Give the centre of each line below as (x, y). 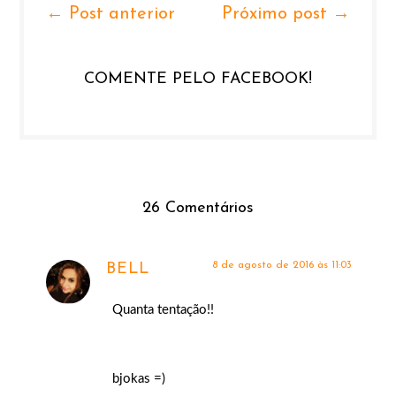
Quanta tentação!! (164, 310)
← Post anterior (111, 15)
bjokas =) (139, 379)
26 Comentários (198, 208)
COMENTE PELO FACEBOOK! (198, 80)
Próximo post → (286, 15)
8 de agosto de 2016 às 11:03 (282, 266)
